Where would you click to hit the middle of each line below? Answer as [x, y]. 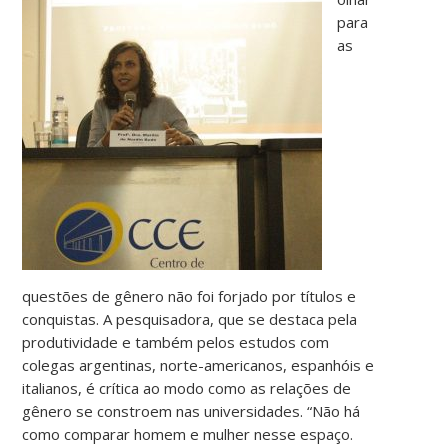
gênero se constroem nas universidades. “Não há [191, 410]
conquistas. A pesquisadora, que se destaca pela [190, 318]
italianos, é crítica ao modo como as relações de [187, 387]
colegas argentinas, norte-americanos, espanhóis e [198, 364]
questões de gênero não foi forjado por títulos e [189, 295]
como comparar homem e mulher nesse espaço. [188, 433]
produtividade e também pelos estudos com [176, 341]
